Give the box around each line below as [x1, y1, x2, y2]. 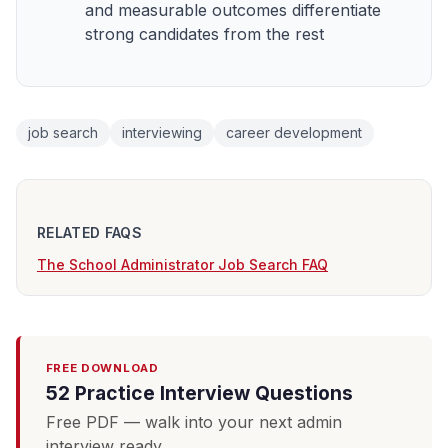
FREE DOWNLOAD [45, 360, 159, 375]
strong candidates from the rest [85, 24, 324, 45]
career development [226, 124, 362, 142]
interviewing [122, 124, 202, 142]
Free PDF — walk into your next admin [45, 412, 342, 433]
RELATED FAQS [37, 223, 143, 241]
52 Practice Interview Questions [45, 380, 353, 405]
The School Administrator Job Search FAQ [37, 255, 328, 273]
